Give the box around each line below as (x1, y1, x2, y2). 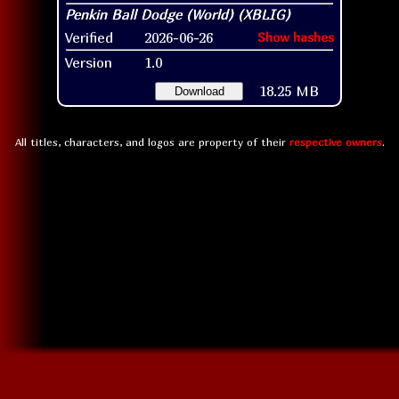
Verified (65, 28, 113, 46)
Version (65, 53, 112, 71)
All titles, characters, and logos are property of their (14, 134, 289, 149)
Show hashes (257, 28, 334, 45)
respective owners (289, 134, 382, 149)
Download (174, 84, 224, 98)
